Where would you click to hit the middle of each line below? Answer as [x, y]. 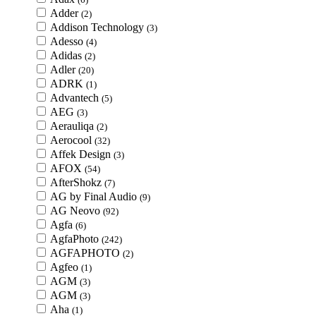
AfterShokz [77, 182]
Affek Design [82, 154]
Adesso [68, 41]
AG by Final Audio [95, 196]
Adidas [67, 55]
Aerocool [72, 140]
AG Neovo [77, 211]
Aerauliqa [73, 126]
